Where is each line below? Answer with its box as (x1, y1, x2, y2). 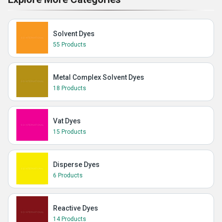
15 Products (53, 128, 86, 135)
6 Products (53, 172, 83, 179)
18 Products (53, 85, 86, 92)
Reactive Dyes (53, 204, 98, 212)
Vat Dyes (53, 117, 81, 125)
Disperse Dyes (53, 161, 100, 168)
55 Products (53, 41, 86, 48)
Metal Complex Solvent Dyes (53, 73, 144, 81)
